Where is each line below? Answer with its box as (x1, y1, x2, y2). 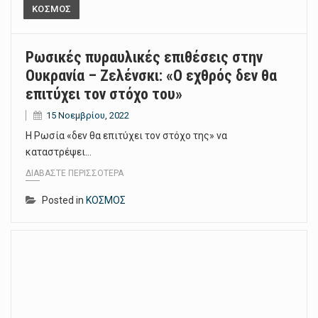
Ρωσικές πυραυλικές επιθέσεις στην (26, 48, 263, 66)
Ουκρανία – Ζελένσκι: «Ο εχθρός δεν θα (26, 66, 277, 84)
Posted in (42, 194, 86, 207)
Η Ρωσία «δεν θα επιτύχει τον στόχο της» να (26, 129, 227, 141)
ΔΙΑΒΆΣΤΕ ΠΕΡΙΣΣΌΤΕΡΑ (26, 168, 124, 179)
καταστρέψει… (26, 146, 92, 158)
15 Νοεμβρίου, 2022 (46, 109, 129, 121)
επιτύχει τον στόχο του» (26, 84, 182, 103)
